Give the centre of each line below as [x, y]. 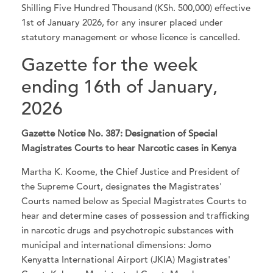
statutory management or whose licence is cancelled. [131, 37]
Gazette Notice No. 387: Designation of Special [120, 133]
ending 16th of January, [120, 87]
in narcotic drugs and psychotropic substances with [128, 230]
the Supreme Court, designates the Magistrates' [122, 186]
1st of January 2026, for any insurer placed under [122, 23]
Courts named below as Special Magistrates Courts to [134, 201]
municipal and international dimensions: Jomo [117, 245]
